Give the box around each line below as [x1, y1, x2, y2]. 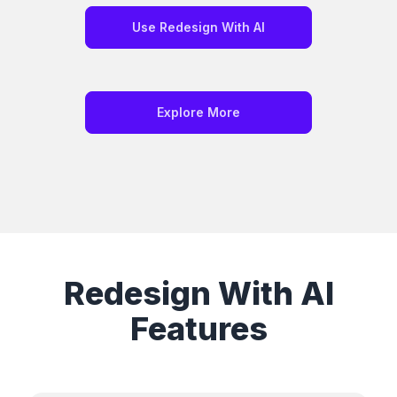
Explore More [157, 105, 240, 121]
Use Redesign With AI [132, 19, 265, 35]
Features [129, 309, 268, 349]
